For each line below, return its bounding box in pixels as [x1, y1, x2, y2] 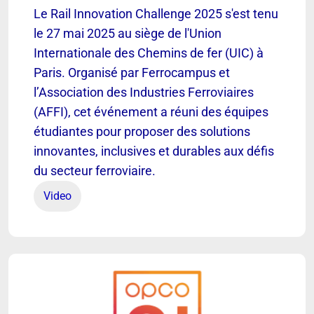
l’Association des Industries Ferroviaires [34, 84, 254, 100]
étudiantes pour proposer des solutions [34, 123, 250, 139]
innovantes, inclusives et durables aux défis [34, 143, 274, 158]
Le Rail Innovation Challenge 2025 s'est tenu [34, 6, 278, 21]
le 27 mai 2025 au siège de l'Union [34, 25, 221, 41]
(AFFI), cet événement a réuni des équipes [34, 104, 268, 119]
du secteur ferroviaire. [34, 163, 156, 178]
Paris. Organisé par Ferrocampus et [34, 64, 230, 80]
